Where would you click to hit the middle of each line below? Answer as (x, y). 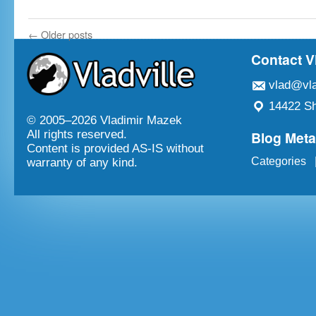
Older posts (65, 34)
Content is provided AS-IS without (115, 149)
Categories (279, 161)
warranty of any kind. (82, 163)
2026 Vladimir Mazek (127, 121)
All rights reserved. (77, 135)
